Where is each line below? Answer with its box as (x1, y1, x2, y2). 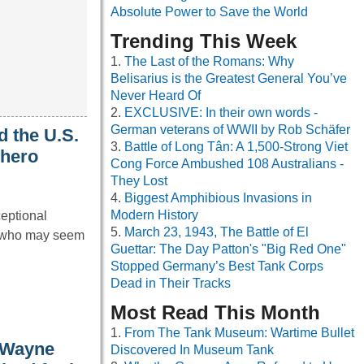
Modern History (110, 208, 198, 223)
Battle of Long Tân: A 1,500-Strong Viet (124, 140, 348, 154)
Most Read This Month (110, 301, 320, 324)
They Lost (110, 174, 167, 188)
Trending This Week (110, 30, 297, 53)
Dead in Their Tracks (110, 276, 231, 291)
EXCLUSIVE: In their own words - (124, 106, 318, 120)
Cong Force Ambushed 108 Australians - (110, 157, 344, 171)
